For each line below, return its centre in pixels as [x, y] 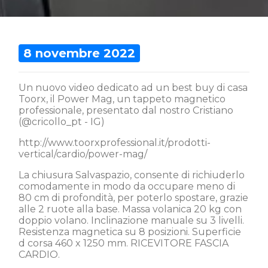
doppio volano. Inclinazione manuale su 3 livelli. [131, 221]
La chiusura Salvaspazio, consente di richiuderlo [132, 175]
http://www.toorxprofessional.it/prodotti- [115, 143]
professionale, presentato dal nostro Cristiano [126, 111]
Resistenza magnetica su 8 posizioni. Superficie [130, 232]
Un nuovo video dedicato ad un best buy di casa [133, 88]
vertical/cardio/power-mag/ [83, 154]
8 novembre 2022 [79, 54]
